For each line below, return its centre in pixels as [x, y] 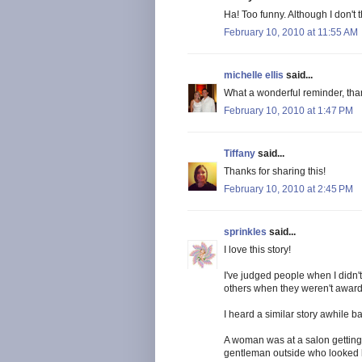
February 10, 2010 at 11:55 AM [291, 32]
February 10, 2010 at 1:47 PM [288, 110]
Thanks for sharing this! [275, 171]
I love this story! [257, 249]
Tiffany [240, 153]
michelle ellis [254, 75]
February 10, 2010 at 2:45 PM [288, 189]
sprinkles [245, 232]
